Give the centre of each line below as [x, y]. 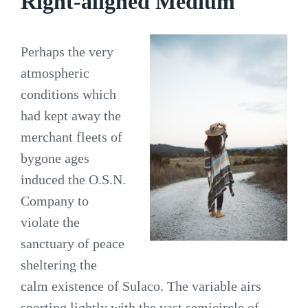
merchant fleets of [71, 136]
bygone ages [55, 158]
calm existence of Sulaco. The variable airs [141, 286]
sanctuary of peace [73, 243]
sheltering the [59, 264]
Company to [55, 200]
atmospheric [55, 73]
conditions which [68, 94]
